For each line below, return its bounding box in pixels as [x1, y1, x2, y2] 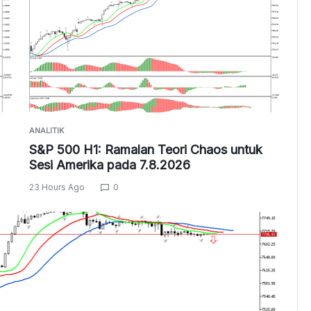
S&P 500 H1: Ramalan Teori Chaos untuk [28, 142, 262, 158]
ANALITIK [28, 126, 64, 136]
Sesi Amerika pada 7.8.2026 [28, 158, 190, 173]
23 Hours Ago [28, 182, 85, 193]
